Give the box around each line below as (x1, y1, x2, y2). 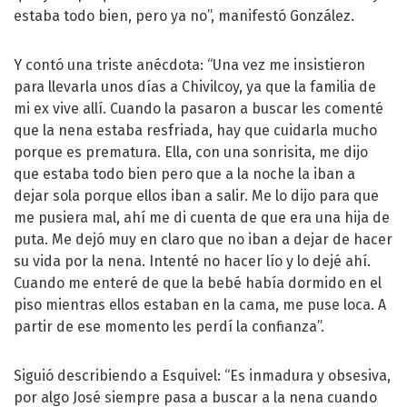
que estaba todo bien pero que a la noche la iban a (14, 164, 355, 183)
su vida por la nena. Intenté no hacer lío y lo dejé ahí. (14, 252, 371, 270)
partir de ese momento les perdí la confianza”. (14, 317, 324, 335)
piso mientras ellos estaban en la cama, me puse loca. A (14, 295, 386, 313)
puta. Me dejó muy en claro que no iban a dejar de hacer (14, 230, 392, 248)
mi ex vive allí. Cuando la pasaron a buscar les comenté (14, 99, 383, 117)
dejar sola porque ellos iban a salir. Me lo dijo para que (14, 186, 379, 204)
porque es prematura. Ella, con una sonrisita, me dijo (14, 143, 368, 161)
